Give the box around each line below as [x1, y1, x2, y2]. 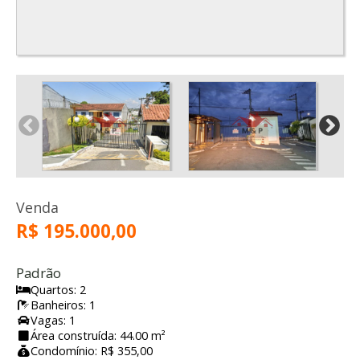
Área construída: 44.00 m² [31, 327, 166, 343]
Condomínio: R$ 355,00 [31, 342, 153, 358]
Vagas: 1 [31, 312, 76, 328]
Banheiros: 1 [31, 297, 96, 313]
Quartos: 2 [31, 281, 86, 297]
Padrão [16, 263, 61, 282]
